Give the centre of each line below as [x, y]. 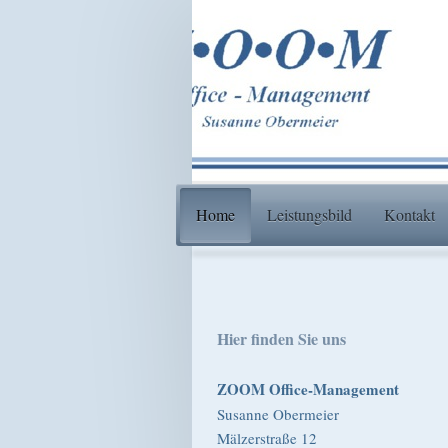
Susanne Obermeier [278, 413]
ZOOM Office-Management [308, 388]
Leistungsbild [309, 214]
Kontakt [409, 214]
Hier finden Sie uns [281, 339]
